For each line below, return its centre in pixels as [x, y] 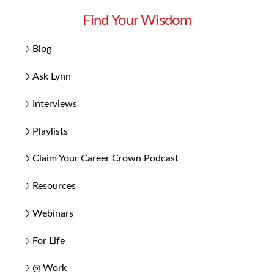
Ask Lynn [52, 76]
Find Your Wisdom [137, 20]
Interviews [55, 104]
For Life [49, 241]
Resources [54, 186]
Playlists [50, 131]
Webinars [53, 213]
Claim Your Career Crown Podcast [106, 159]
